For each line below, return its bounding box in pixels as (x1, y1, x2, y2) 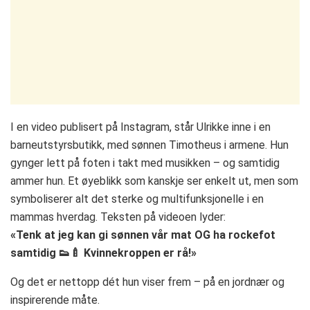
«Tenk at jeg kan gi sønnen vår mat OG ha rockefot (10, 228, 275, 242)
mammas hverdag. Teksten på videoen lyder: (10, 210, 226, 224)
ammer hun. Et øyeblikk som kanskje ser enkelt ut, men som (10, 174, 298, 188)
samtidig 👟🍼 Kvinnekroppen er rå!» (10, 246, 197, 260)
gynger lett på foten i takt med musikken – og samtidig (10, 156, 280, 170)
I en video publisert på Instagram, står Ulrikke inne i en (10, 120, 271, 134)
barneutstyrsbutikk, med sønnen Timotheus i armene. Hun (10, 138, 289, 152)
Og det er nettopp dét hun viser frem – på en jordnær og (10, 275, 284, 289)
